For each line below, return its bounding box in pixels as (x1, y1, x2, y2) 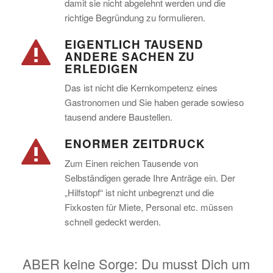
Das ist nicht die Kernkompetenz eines (64, 81, 218, 94)
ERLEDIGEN (64, 60, 138, 77)
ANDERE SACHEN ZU (64, 48, 195, 65)
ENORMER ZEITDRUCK (64, 135, 205, 152)
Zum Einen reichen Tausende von (64, 157, 198, 169)
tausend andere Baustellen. (64, 110, 172, 124)
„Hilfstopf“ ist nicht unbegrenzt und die (64, 186, 214, 199)
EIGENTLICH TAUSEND (64, 35, 204, 52)
